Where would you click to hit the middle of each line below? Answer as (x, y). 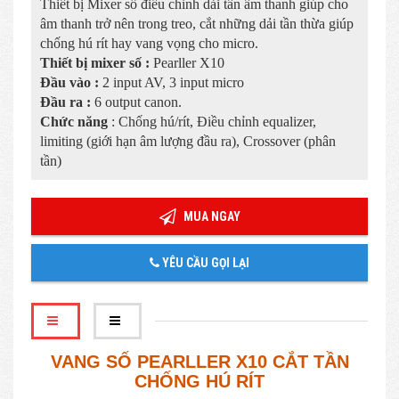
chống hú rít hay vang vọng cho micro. (149, 43)
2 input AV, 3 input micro (173, 82)
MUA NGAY (210, 216)
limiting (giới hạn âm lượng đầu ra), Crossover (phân (188, 141)
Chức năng (76, 121)
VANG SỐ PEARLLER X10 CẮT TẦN (199, 361)
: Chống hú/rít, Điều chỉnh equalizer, (214, 121)
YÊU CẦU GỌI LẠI (204, 262)
